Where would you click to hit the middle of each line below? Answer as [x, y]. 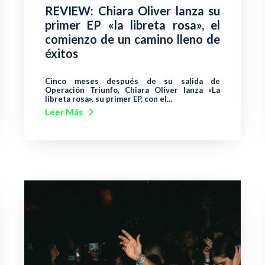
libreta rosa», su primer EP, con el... [109, 99]
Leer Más [64, 112]
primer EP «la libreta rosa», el [132, 25]
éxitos [62, 54]
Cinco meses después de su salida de [132, 81]
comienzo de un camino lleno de [132, 39]
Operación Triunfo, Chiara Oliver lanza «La [132, 90]
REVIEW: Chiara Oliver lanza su [132, 11]
